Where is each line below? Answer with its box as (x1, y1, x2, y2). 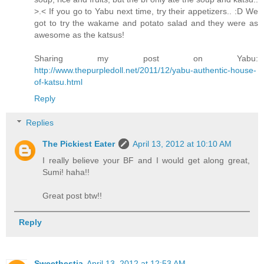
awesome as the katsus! (34, 29, 124, 39)
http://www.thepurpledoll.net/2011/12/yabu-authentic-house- (34, 65, 256, 75)
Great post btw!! (42, 191, 103, 201)
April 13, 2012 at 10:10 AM (133, 139, 232, 149)
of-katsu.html (34, 77, 82, 87)
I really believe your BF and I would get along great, (42, 156, 250, 166)
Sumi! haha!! (42, 167, 90, 177)
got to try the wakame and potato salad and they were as (34, 18, 258, 28)
